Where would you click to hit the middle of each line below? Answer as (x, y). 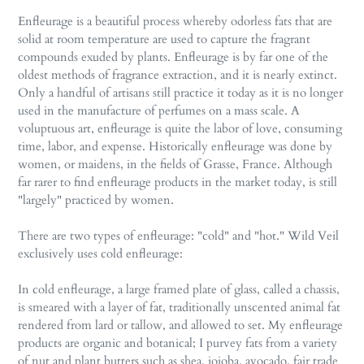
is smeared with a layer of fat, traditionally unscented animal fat (179, 307)
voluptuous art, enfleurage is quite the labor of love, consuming (180, 128)
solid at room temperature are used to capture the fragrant (164, 39)
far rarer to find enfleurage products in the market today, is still (178, 182)
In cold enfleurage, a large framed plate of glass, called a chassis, (179, 289)
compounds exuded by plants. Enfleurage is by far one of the (173, 56)
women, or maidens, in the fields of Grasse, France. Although (175, 164)
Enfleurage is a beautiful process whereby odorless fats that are (175, 21)
